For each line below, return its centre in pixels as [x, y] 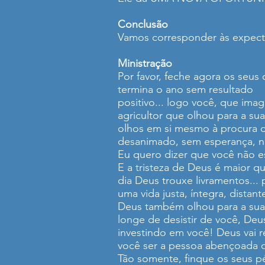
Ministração [145, 63]
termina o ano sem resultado [185, 89]
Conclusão [143, 24]
